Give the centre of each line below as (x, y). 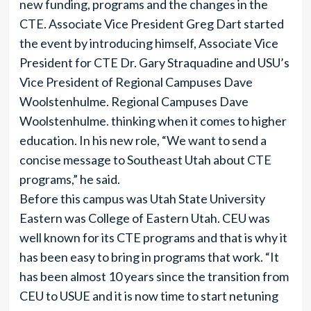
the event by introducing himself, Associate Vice (149, 43)
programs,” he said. (69, 179)
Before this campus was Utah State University (142, 199)
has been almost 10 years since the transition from (154, 277)
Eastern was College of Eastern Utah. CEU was (144, 218)
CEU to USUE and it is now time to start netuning (149, 296)
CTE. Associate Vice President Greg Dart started (151, 24)
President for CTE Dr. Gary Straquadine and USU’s (154, 63)
